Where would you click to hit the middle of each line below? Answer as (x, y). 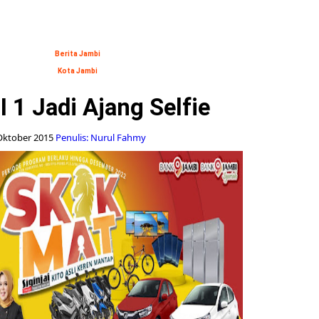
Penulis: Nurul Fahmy (101, 137)
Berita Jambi (77, 54)
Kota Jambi (77, 71)
